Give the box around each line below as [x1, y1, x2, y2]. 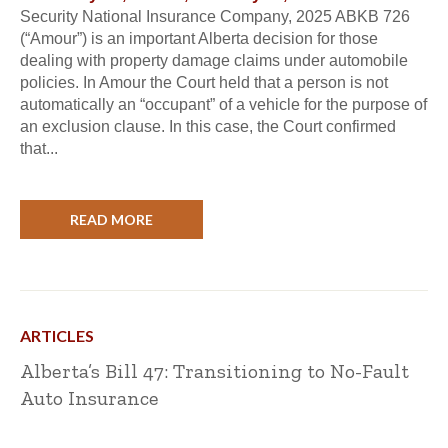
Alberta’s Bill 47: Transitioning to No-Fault [20, 359, 409, 384]
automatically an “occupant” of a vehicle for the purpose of [20, 96, 427, 114]
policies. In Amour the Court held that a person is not [20, 74, 388, 92]
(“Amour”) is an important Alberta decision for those [20, 30, 378, 48]
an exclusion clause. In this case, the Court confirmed [20, 118, 396, 136]
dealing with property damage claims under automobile [20, 52, 408, 70]
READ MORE [70, 211, 153, 229]
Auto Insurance [20, 386, 159, 411]
